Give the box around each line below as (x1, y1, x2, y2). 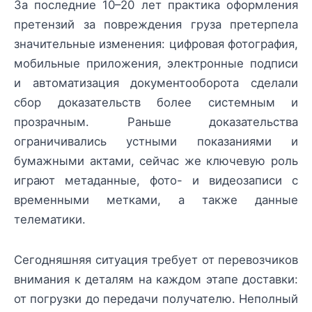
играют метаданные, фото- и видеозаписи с (14, 173, 298, 187)
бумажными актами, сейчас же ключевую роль (14, 154, 298, 168)
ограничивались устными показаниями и (14, 134, 298, 148)
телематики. (14, 212, 86, 226)
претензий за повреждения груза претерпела (14, 17, 298, 31)
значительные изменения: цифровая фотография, (14, 37, 298, 51)
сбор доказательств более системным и (14, 95, 298, 109)
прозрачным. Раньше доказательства (14, 115, 298, 129)
